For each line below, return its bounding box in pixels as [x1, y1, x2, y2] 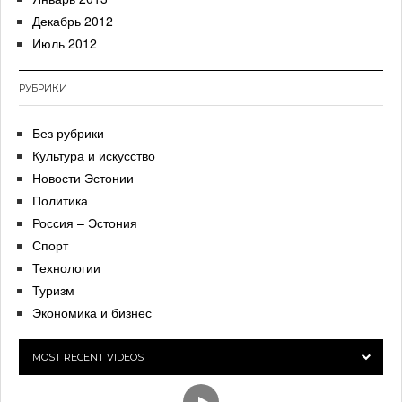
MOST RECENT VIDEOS [32, 351, 144, 363]
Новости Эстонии [32, 169, 134, 187]
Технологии [32, 258, 100, 276]
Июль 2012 [32, 34, 97, 52]
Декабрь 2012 [32, 12, 113, 30]
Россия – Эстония [32, 214, 137, 232]
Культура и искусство [32, 146, 155, 164]
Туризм [32, 281, 74, 299]
